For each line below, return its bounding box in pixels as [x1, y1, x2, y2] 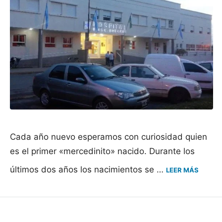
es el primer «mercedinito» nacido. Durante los [10, 146, 195, 157]
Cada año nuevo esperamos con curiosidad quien [10, 132, 207, 142]
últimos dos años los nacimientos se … [10, 165, 166, 175]
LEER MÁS [166, 166, 199, 174]
